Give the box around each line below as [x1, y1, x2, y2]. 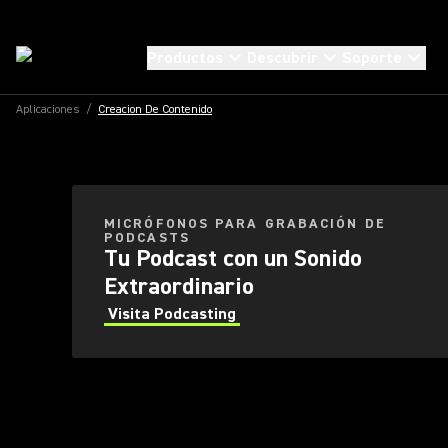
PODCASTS [104, 229, 190, 247]
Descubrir [247, 48, 318, 68]
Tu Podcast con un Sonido [104, 243, 362, 274]
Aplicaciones [16, 102, 80, 117]
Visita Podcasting [108, 304, 236, 324]
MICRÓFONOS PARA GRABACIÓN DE [104, 215, 386, 233]
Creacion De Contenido [98, 102, 212, 117]
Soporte [342, 48, 402, 68]
